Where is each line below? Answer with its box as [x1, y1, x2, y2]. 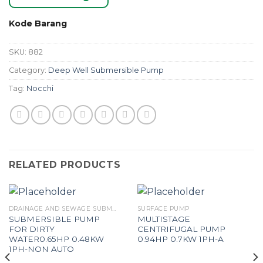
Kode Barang [9, 18, 67, 29]
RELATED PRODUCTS [9, 159, 121, 170]
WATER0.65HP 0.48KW [8, 234, 104, 244]
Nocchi [26, 84, 53, 93]
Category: [9, 66, 48, 75]
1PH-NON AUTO [8, 244, 74, 254]
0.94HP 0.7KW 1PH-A [137, 234, 224, 244]
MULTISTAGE [137, 214, 190, 224]
